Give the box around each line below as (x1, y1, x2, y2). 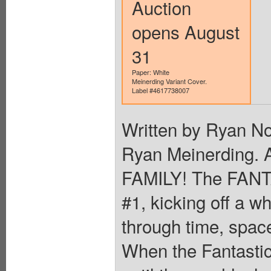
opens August (131, 18, 240, 44)
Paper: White (131, 67, 169, 77)
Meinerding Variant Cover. (131, 76, 207, 86)
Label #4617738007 (131, 85, 189, 95)
